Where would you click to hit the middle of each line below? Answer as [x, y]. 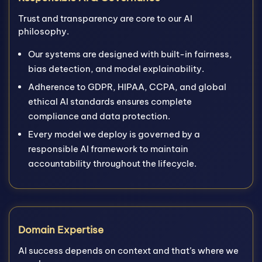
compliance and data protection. [99, 116]
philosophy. [44, 31]
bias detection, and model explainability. [116, 69]
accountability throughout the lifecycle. [112, 163]
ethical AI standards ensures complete [110, 101]
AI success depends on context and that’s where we [128, 251]
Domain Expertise [61, 230]
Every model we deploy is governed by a [114, 134]
